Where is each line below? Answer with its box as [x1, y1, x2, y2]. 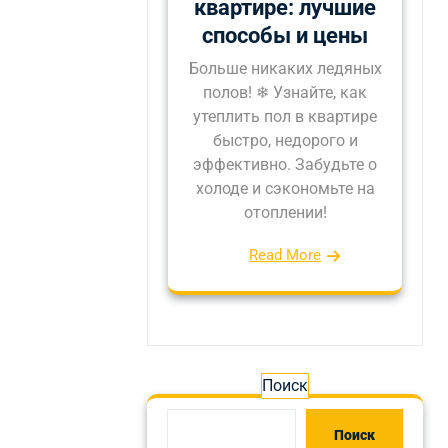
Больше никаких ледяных [188, 59, 382, 78]
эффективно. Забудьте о [193, 155, 377, 174]
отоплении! [243, 203, 327, 222]
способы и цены [202, 23, 368, 48]
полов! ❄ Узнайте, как [203, 83, 367, 102]
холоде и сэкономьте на [195, 179, 375, 198]
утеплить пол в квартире [193, 107, 377, 126]
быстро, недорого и [212, 131, 358, 150]
